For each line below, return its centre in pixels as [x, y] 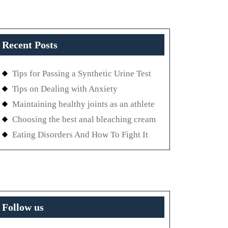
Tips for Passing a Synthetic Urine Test [82, 74]
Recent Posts [30, 45]
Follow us [23, 207]
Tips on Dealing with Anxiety [65, 89]
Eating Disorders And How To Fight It [80, 135]
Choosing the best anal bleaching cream [84, 120]
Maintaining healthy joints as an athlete [83, 104]
